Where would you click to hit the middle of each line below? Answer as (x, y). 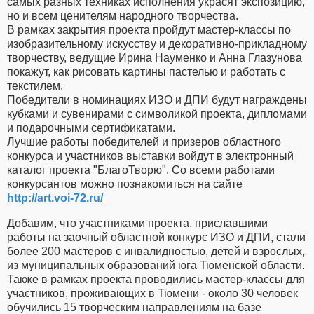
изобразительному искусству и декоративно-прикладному (157, 43)
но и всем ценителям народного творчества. (123, 15)
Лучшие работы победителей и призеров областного (144, 142)
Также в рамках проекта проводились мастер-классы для (156, 279)
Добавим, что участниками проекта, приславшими (137, 223)
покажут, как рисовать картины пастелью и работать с (146, 71)
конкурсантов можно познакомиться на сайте (125, 184)
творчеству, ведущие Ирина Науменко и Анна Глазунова (155, 57)
